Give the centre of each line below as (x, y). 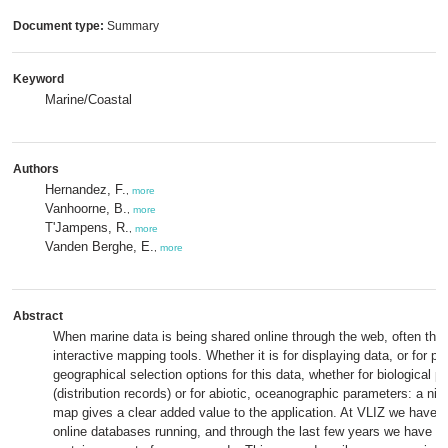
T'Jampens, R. (87, 227)
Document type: (58, 26)
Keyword (38, 79)
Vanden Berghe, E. (99, 246)
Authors (36, 169)
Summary (131, 26)
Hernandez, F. (85, 189)
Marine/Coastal (88, 99)
